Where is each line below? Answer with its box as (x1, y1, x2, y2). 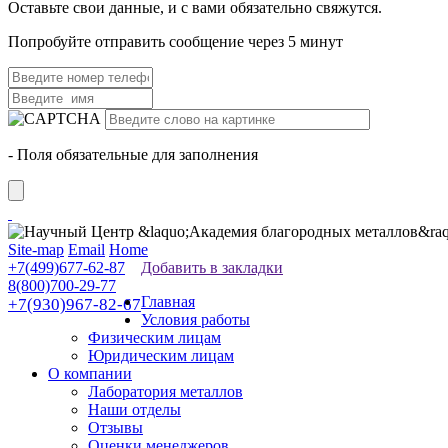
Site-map (8, 241, 64, 258)
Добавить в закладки (141, 259, 283, 276)
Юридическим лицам (88, 347, 234, 364)
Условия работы (141, 311, 250, 328)
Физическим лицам (88, 329, 221, 346)
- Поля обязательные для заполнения (8, 146, 258, 163)
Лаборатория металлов (88, 383, 243, 400)
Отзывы (88, 419, 143, 436)
